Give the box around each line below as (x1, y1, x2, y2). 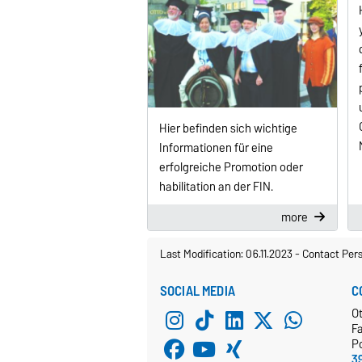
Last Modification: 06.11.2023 (160, 244, 295, 264)
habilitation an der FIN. (158, 176, 273, 196)
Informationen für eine (158, 137, 273, 158)
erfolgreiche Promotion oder (158, 157, 303, 177)
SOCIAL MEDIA (160, 280, 235, 303)
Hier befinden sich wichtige (158, 118, 297, 138)
